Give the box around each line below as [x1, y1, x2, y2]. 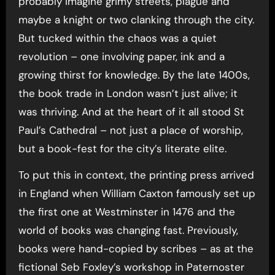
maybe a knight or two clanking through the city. [18, 12, 254, 26]
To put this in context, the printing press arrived [18, 168, 254, 182]
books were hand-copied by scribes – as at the [18, 241, 254, 255]
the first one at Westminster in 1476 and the [18, 204, 235, 219]
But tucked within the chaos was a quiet [18, 31, 217, 45]
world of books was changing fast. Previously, [18, 223, 238, 237]
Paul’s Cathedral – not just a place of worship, [18, 123, 243, 137]
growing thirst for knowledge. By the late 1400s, [18, 68, 250, 82]
